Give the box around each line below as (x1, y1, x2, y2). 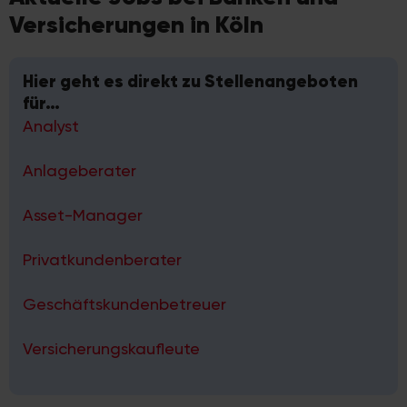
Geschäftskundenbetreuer (23, 294, 226, 314)
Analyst (23, 116, 79, 136)
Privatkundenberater (23, 250, 182, 270)
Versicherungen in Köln (9, 10, 263, 40)
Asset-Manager (23, 205, 143, 225)
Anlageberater (23, 161, 136, 181)
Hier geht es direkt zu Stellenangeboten (23, 71, 358, 93)
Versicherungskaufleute (23, 339, 200, 359)
